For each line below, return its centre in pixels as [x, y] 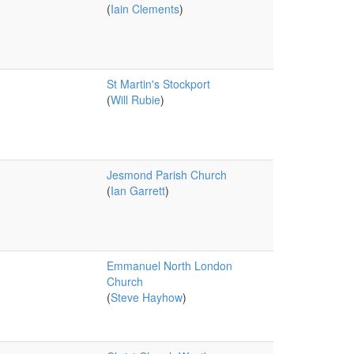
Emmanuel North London [169, 265]
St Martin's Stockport [158, 84]
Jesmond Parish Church [166, 175]
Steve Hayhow [146, 297]
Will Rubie [135, 100]
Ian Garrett [137, 190]
